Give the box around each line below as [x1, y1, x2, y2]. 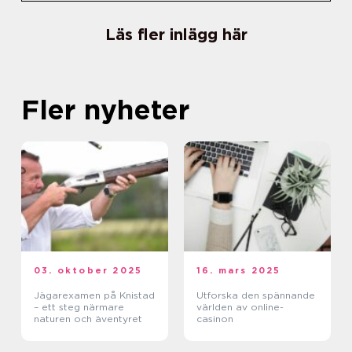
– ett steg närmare [34, 301, 124, 313]
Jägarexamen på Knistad [34, 289, 155, 302]
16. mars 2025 [196, 265, 281, 277]
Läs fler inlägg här [104, 25, 247, 45]
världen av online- [196, 301, 284, 313]
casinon [196, 313, 233, 325]
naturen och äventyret [34, 313, 142, 325]
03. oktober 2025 [34, 265, 143, 277]
